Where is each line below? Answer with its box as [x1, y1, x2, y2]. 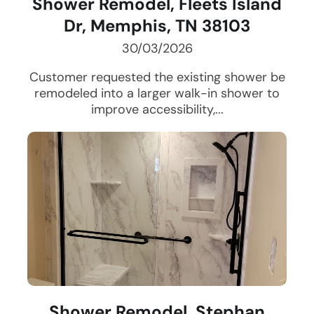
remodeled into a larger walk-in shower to [34, 85, 280, 102]
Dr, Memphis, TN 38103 [64, 15, 250, 37]
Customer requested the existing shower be [29, 69, 285, 86]
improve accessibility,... [90, 101, 224, 118]
